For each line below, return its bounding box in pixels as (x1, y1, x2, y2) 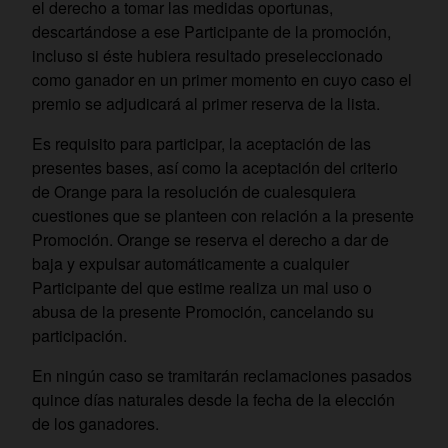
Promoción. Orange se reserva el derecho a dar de (32, 228, 389, 251)
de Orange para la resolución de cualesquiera (32, 180, 356, 203)
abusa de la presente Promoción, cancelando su (32, 300, 374, 323)
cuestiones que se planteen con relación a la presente (32, 204, 414, 227)
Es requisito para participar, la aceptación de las (32, 132, 371, 155)
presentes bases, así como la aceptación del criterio (32, 156, 398, 179)
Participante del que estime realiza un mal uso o (32, 276, 372, 299)
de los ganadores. (32, 412, 159, 435)
